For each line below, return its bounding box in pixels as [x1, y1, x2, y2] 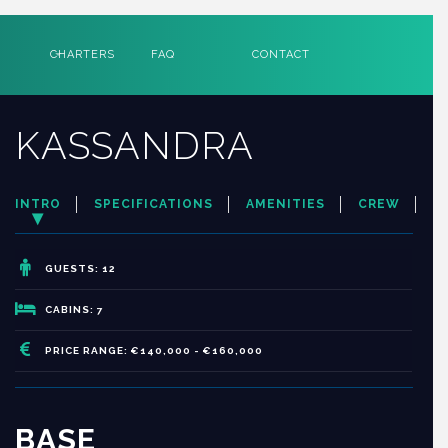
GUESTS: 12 [45, 263, 116, 274]
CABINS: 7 [45, 304, 104, 315]
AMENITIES [246, 197, 325, 211]
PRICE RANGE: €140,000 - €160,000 [45, 345, 263, 356]
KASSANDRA [15, 123, 254, 168]
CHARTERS [50, 48, 115, 61]
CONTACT [251, 48, 310, 61]
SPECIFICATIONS [94, 197, 213, 211]
